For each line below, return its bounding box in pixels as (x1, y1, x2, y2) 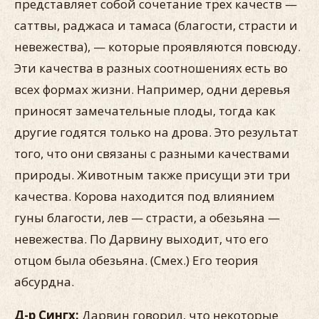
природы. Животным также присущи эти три (14, 167, 291, 183)
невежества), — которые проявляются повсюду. (14, 38, 300, 55)
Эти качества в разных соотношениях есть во (14, 60, 288, 76)
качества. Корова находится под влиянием (14, 188, 275, 204)
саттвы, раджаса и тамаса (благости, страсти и (14, 17, 298, 33)
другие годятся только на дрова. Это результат (14, 124, 298, 140)
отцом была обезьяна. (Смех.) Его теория (14, 252, 258, 268)
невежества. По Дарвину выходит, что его (14, 231, 268, 247)
